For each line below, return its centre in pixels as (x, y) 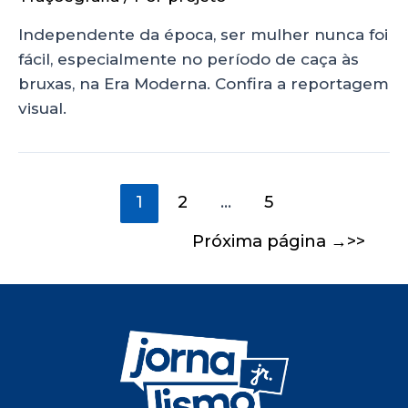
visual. (42, 109)
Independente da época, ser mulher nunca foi (203, 35)
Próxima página (261, 240)
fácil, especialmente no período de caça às (189, 60)
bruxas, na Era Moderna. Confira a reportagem (204, 84)
